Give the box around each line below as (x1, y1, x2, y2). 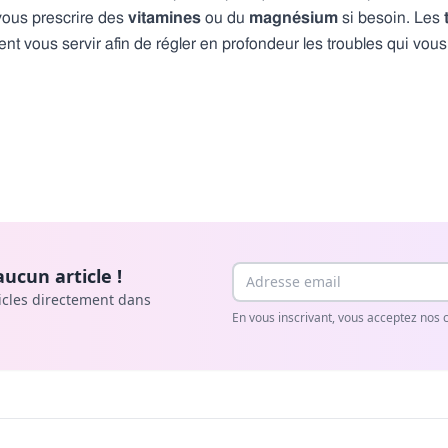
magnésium (249, 9, 338, 26)
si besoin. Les (338, 9, 444, 26)
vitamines (128, 9, 201, 26)
